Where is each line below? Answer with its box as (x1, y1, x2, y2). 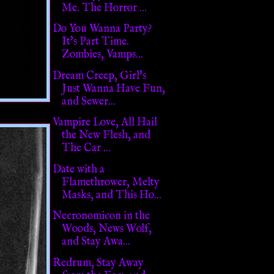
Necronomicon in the (52, 209, 150, 224)
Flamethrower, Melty (61, 175, 160, 190)
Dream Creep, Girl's (52, 68, 146, 83)
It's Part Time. (61, 35, 129, 50)
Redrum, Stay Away (52, 256, 144, 270)
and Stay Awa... (61, 235, 130, 250)
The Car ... (61, 141, 111, 156)
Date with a (52, 162, 105, 177)
